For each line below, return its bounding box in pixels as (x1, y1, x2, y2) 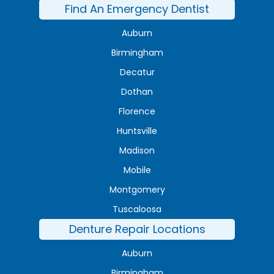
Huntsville (117, 125, 157, 138)
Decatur (119, 66, 155, 79)
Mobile (123, 164, 151, 177)
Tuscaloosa (113, 203, 161, 216)
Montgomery (109, 183, 165, 196)
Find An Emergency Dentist (65, 1, 209, 17)
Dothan (121, 86, 153, 98)
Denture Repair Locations (68, 221, 206, 237)
